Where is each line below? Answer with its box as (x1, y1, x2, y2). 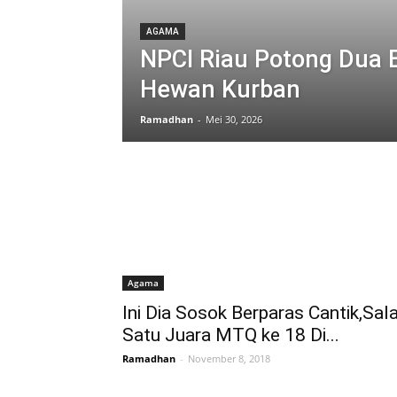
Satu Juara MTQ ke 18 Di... (122, 324, 339, 346)
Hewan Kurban (140, 75, 300, 104)
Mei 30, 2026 (206, 113, 262, 126)
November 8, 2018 (188, 352, 270, 365)
